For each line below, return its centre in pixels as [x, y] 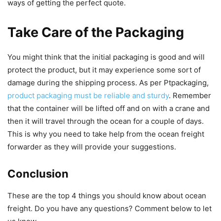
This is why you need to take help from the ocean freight [106, 134]
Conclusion [38, 173]
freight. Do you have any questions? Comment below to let [110, 208]
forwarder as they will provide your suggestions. [92, 147]
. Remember [190, 95]
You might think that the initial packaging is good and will [106, 57]
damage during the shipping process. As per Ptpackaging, [108, 82]
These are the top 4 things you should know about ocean [107, 195]
